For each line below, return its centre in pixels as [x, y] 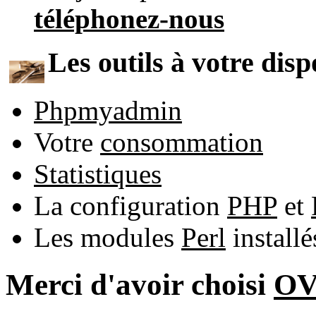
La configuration [130, 205]
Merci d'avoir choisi [140, 284]
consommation [182, 142]
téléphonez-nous [129, 18]
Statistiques [98, 174]
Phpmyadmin [108, 110]
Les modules [108, 237]
